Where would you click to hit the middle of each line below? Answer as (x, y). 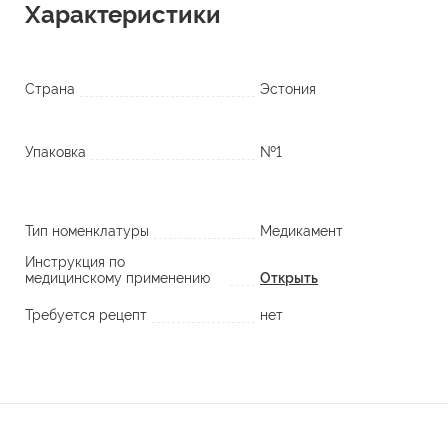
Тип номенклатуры (87, 230)
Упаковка (55, 151)
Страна (50, 88)
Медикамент (301, 230)
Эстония (288, 88)
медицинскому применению (117, 277)
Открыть (289, 277)
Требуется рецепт (86, 314)
